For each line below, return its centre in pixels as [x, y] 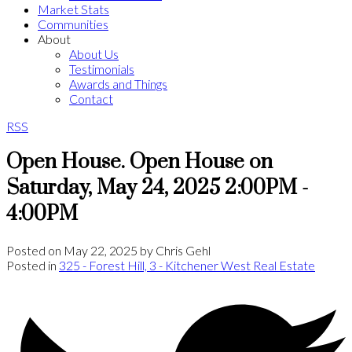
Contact [91, 99]
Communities [73, 24]
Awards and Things [118, 84]
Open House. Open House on [139, 162]
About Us [94, 54]
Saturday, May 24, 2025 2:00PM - [157, 188]
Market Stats [73, 9]
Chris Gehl [183, 250]
